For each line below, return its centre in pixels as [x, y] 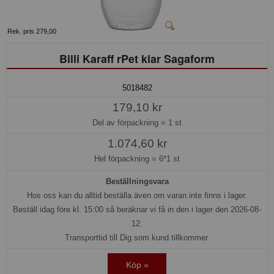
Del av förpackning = [130, 122]
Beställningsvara [137, 182]
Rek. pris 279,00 [32, 31]
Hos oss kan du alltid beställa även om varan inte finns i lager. [137, 196]
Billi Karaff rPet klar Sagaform [137, 58]
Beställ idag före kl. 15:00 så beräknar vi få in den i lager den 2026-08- [137, 210]
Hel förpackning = [127, 159]
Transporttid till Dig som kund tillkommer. [137, 238]
